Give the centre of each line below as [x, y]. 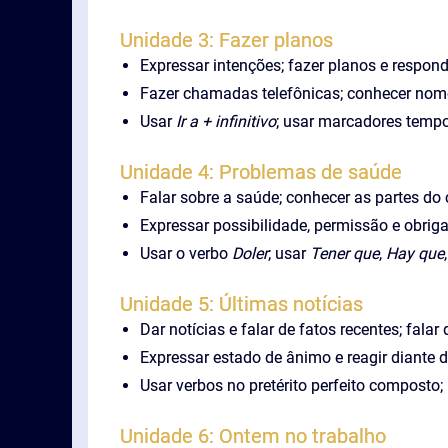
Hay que [415, 253]
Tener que [344, 253]
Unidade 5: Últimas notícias [241, 304]
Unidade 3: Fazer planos [226, 40]
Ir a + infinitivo [226, 121]
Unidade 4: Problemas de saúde [261, 172]
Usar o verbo [186, 253]
